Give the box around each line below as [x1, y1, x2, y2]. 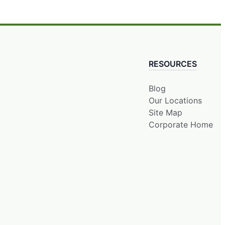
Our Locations [149, 95, 202, 105]
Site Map [149, 107, 182, 118]
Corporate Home [149, 119, 213, 130]
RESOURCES [149, 58, 197, 69]
